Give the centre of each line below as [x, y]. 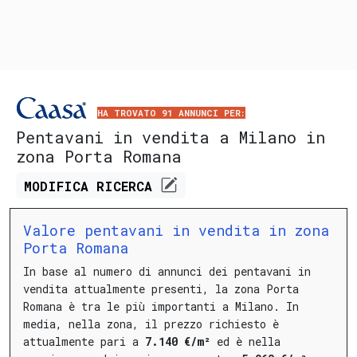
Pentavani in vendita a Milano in [171, 137]
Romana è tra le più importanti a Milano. [151, 306]
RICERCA [129, 186]
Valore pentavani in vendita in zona [176, 230]
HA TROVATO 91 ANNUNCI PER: [171, 112]
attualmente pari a [84, 341]
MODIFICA [61, 186]
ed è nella [245, 341]
